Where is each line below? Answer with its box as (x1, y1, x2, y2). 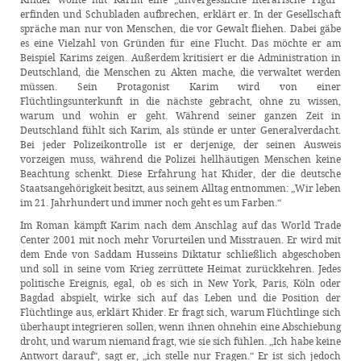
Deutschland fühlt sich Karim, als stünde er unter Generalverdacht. (20, 122, 341, 137)
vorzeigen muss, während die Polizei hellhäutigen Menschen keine (20, 151, 341, 166)
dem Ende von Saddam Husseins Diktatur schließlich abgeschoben (20, 247, 341, 261)
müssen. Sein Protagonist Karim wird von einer (20, 79, 341, 93)
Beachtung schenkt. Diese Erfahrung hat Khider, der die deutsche (20, 166, 341, 180)
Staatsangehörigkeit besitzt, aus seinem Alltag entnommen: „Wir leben (20, 180, 341, 195)
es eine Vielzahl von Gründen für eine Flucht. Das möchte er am (20, 35, 341, 50)
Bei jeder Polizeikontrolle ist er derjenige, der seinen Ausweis (20, 137, 341, 151)
